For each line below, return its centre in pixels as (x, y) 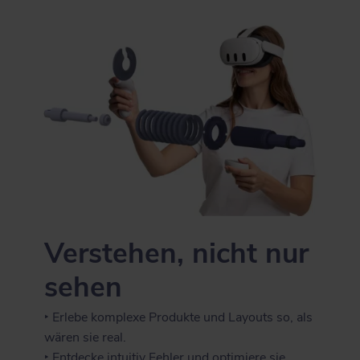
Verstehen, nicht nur (177, 253)
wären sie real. (86, 337)
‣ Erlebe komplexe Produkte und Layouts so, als (179, 317)
